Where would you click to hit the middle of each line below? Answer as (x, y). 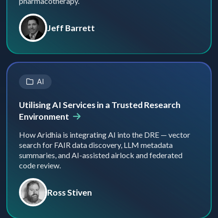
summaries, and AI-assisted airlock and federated (100, 155)
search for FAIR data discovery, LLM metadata (96, 145)
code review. (40, 165)
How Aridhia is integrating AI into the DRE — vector (104, 134)
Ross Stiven (69, 192)
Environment (45, 116)
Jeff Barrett (71, 27)
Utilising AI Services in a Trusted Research (100, 104)
